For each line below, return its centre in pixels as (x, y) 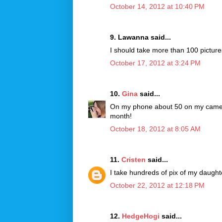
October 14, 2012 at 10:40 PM (157, 6)
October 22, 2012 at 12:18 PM (157, 185)
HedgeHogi (141, 216)
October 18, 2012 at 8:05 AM (155, 129)
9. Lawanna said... (140, 37)
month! (121, 116)
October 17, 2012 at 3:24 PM (155, 63)
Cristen (134, 159)
